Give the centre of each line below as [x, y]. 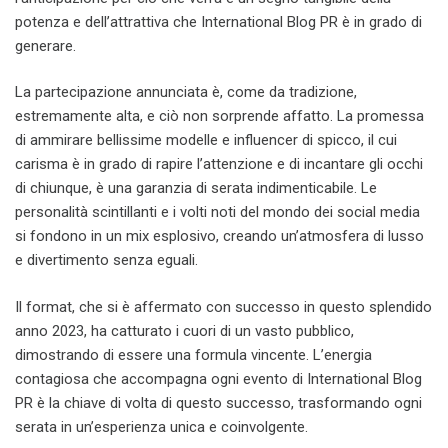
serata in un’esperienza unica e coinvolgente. [161, 426]
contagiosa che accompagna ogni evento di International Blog [218, 378]
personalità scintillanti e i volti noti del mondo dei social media [217, 212]
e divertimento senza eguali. [106, 260]
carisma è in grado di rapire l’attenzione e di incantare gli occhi [219, 164]
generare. [45, 45]
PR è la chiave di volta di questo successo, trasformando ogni [218, 402]
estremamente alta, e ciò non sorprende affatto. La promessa [219, 116]
